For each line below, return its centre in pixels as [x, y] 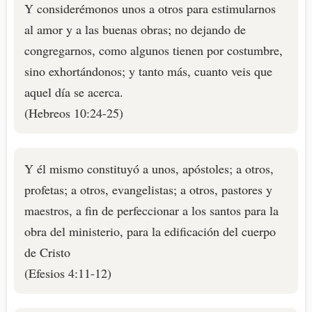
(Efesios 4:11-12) [68, 273]
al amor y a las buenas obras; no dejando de [135, 29]
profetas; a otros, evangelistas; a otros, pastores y [148, 189]
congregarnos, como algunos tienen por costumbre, [154, 50]
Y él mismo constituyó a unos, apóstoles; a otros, [149, 169]
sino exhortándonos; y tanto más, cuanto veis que [148, 71]
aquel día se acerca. [74, 92]
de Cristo [47, 252]
